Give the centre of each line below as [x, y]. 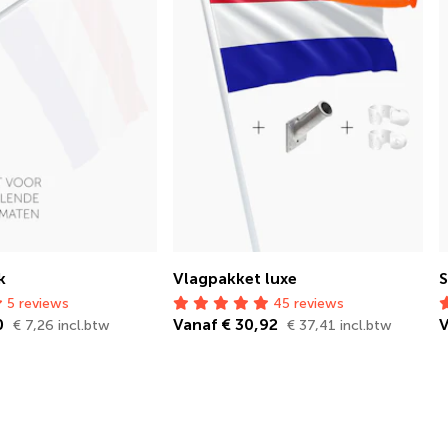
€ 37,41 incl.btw [339, 325]
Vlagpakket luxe [235, 278]
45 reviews [306, 303]
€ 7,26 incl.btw [61, 325]
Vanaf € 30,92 [227, 324]
